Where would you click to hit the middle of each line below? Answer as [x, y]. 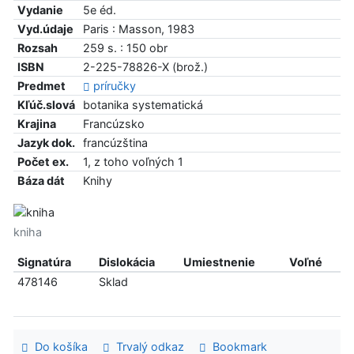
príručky [114, 86]
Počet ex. [43, 162]
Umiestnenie [219, 262]
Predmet [41, 86]
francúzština [115, 143]
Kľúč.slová [46, 105]
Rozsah [37, 48]
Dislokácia [126, 262]
